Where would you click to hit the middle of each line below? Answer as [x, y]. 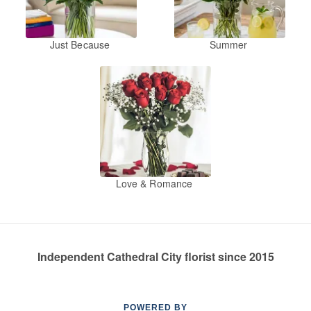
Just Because [80, 45]
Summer [228, 45]
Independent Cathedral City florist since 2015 [155, 257]
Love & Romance [154, 184]
